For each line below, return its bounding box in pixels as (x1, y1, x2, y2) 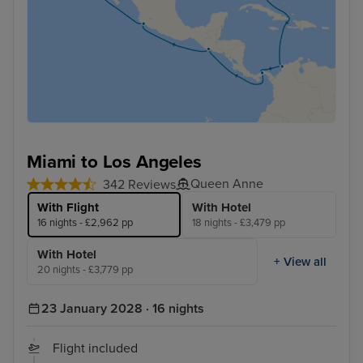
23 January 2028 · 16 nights (41, 301, 204, 318)
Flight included (53, 340, 138, 357)
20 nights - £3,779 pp (37, 263, 133, 277)
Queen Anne (190, 176, 263, 193)
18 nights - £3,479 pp (192, 216, 285, 230)
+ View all (274, 254, 327, 269)
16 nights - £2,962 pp (37, 216, 133, 230)
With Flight (37, 200, 99, 216)
